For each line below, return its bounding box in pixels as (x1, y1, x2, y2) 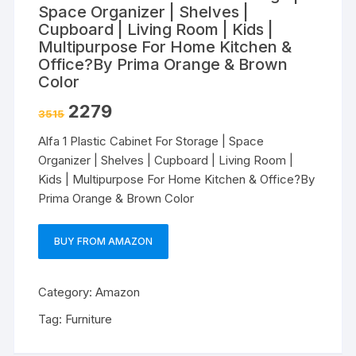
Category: (38, 284, 96, 300)
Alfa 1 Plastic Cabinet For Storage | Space (38, 133, 265, 149)
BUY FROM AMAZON (54, 234, 153, 247)
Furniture (65, 311, 113, 327)
